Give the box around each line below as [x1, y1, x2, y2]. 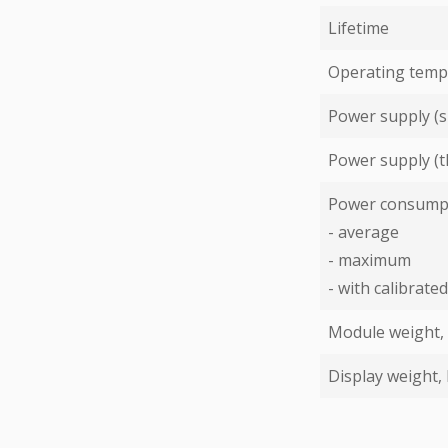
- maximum [328, 249, 411, 271]
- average [328, 221, 399, 243]
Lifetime [328, 17, 389, 39]
